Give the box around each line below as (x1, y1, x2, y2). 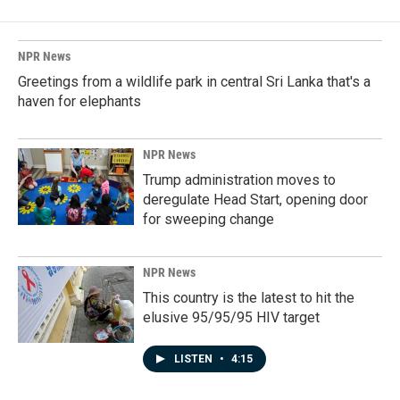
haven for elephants (18, 93, 141, 110)
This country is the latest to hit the (143, 289, 354, 306)
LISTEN (174, 353, 215, 365)
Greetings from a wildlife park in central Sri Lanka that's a (18, 73, 371, 90)
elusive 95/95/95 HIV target (143, 309, 320, 326)
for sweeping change (143, 211, 274, 228)
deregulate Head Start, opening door (143, 191, 368, 208)
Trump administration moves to (143, 171, 336, 188)
